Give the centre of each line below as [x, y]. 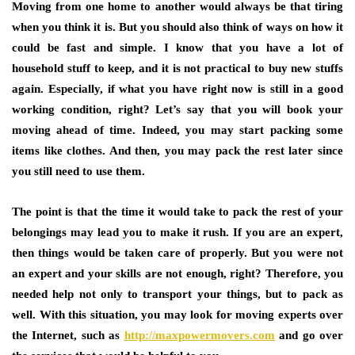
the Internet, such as [66, 335]
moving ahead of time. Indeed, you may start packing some [177, 130]
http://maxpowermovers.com [199, 335]
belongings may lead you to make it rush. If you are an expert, [177, 232]
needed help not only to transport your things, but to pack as [177, 294]
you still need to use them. [78, 171]
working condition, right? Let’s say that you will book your [177, 109]
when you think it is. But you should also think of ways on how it [177, 27]
